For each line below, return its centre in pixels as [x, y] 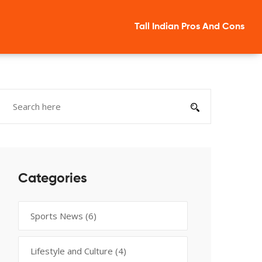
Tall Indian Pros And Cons [189, 27]
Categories [53, 179]
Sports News [58, 216]
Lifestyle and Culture [73, 251]
